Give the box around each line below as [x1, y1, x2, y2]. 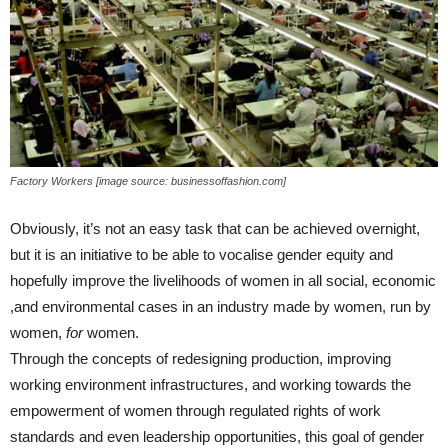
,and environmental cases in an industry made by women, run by [10, 297, 431, 315]
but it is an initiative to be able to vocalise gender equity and [10, 245, 393, 263]
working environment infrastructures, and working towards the [10, 375, 411, 393]
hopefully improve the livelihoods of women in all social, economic [10, 271, 436, 289]
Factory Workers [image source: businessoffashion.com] [10, 174, 286, 187]
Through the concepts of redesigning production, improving [10, 349, 391, 367]
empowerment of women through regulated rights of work [10, 401, 381, 419]
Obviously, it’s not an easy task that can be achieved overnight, [10, 219, 420, 237]
